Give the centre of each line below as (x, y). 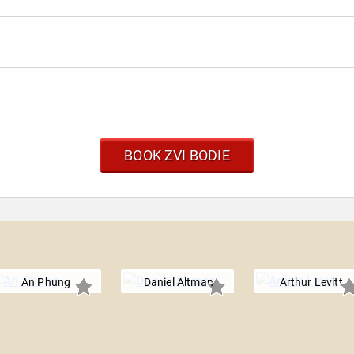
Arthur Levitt (311, 282)
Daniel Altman (178, 282)
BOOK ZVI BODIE (177, 156)
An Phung (46, 282)
